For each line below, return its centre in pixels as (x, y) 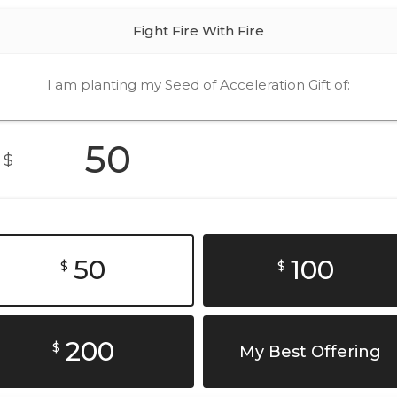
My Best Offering (310, 351)
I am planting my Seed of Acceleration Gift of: (198, 85)
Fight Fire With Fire (198, 31)
